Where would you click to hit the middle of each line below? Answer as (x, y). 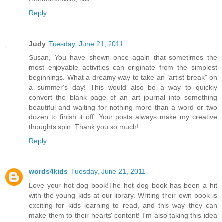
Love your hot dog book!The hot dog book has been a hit (123, 186)
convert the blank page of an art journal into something (123, 97)
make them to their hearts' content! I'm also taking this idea (123, 215)
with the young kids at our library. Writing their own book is (123, 195)
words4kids (48, 172)
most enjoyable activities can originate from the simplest (123, 68)
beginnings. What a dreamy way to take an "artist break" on (123, 78)
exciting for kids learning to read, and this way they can (123, 205)
